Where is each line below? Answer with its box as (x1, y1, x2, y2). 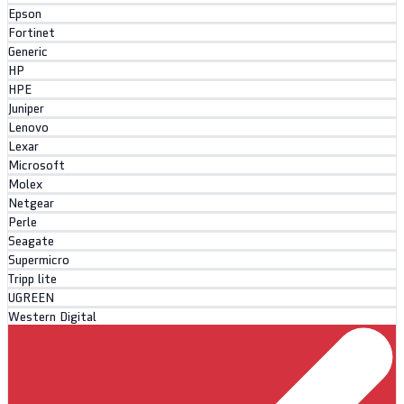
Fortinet (8, 25, 55, 41)
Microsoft (8, 158, 65, 174)
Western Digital (8, 309, 96, 326)
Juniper (8, 101, 44, 117)
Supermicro (8, 252, 69, 269)
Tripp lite (8, 271, 57, 288)
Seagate (8, 234, 54, 250)
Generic (8, 44, 48, 60)
